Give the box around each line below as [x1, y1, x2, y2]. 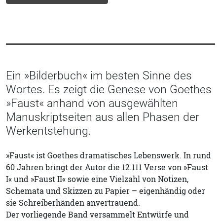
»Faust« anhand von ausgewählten [6, 96, 178, 110]
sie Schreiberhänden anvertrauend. [6, 197, 140, 209]
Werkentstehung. [6, 124, 91, 138]
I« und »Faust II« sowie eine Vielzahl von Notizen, [6, 174, 188, 185]
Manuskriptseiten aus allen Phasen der [6, 110, 199, 124]
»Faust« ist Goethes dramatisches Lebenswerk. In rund [6, 150, 211, 161]
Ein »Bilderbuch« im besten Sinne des [6, 69, 192, 83]
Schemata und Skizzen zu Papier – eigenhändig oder [6, 185, 205, 197]
